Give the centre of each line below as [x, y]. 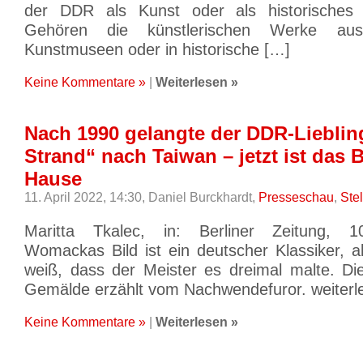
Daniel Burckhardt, [203, 197]
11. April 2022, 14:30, [86, 197]
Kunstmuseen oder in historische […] [157, 49]
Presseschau [296, 197]
